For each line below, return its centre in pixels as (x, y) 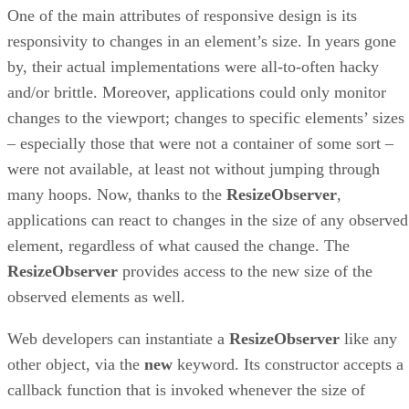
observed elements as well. (96, 296)
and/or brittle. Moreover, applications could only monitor (197, 92)
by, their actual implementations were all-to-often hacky (193, 66)
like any (368, 338)
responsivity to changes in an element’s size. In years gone (202, 41)
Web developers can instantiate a (118, 338)
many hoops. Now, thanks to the (117, 194)
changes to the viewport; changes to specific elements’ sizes (206, 117)
